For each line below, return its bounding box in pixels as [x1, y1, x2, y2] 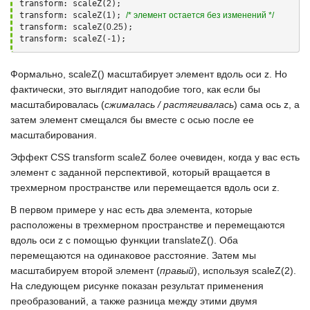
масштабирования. [10, 129, 97, 140]
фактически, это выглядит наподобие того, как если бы [10, 84, 260, 95]
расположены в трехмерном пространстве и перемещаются [10, 219, 285, 230]
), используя [194, 265, 252, 276]
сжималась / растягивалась [104, 99, 234, 110]
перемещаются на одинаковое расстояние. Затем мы [10, 250, 256, 261]
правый [160, 265, 194, 276]
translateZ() [163, 235, 214, 246]
